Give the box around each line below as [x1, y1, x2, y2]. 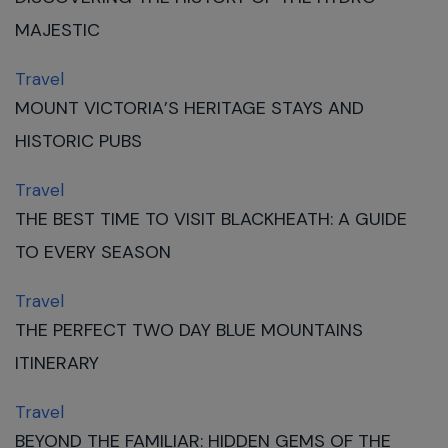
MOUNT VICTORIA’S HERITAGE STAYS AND [15, 96, 364, 120]
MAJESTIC [15, 18, 100, 42]
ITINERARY [15, 351, 104, 375]
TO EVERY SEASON [15, 240, 171, 264]
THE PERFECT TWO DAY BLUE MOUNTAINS [15, 318, 363, 342]
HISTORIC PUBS [15, 129, 142, 153]
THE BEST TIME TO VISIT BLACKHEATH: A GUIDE [15, 207, 407, 231]
